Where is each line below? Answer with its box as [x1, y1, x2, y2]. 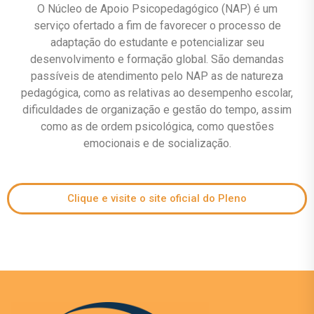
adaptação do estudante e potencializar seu [50, 36, 264, 50]
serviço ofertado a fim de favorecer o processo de [33, 19, 281, 33]
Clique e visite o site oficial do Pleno [67, 192, 247, 205]
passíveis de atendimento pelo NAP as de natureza [31, 69, 283, 83]
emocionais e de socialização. [83, 137, 231, 151]
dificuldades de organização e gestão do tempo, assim [22, 103, 292, 117]
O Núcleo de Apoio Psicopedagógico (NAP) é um [36, 2, 278, 16]
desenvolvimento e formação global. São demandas [30, 53, 284, 67]
